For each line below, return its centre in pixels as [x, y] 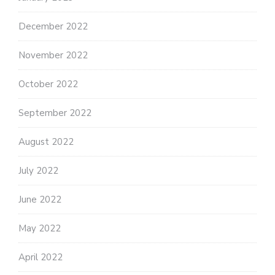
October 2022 [48, 84]
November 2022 [53, 56]
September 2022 [55, 113]
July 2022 [38, 171]
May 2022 [40, 229]
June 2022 [40, 200]
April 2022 [41, 258]
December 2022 [53, 27]
